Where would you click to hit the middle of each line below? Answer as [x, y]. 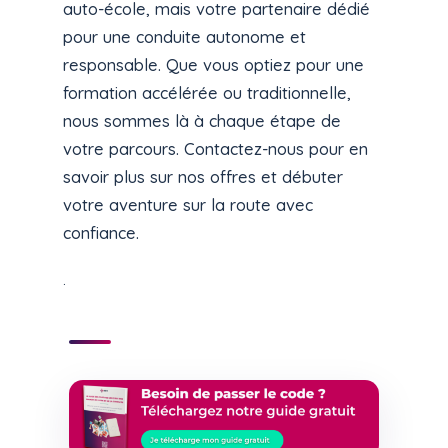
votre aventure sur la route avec [188, 204]
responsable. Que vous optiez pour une [214, 64]
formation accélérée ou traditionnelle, [207, 92]
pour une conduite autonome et [185, 36]
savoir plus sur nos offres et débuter [203, 176]
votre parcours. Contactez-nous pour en [216, 148]
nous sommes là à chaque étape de [202, 120]
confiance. [101, 232]
